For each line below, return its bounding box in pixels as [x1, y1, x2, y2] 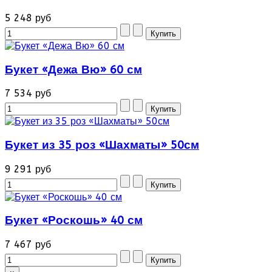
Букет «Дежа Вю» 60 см [5, 63, 142, 76]
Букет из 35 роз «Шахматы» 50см [5, 138, 199, 152]
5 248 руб [5, 12, 51, 24]
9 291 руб [5, 163, 51, 175]
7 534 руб [5, 87, 51, 100]
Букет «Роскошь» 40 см [5, 214, 143, 228]
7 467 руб [5, 239, 51, 251]
